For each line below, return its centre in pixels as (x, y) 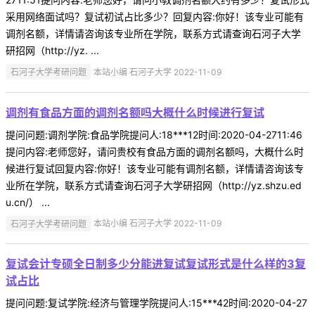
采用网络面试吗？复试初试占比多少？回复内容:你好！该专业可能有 (155, 16)
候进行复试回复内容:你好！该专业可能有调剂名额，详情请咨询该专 (155, 168)
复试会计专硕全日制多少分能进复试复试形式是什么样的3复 (156, 264)
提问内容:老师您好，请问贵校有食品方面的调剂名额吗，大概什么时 (155, 151)
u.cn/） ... (28, 202)
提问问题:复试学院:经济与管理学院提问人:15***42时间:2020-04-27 (156, 303)
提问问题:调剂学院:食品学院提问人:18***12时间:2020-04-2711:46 (154, 134)
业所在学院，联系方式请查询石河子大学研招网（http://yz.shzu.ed (154, 185)
